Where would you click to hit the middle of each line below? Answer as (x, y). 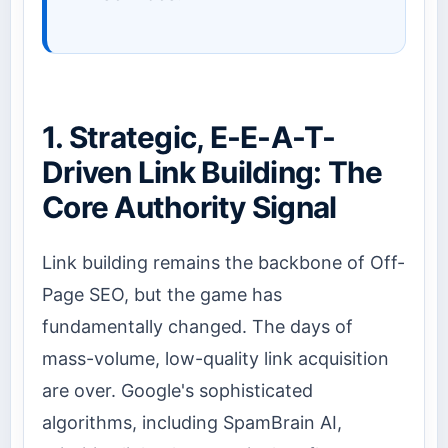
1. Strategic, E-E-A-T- (189, 136)
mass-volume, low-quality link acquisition (215, 358)
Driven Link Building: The (212, 171)
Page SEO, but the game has (162, 294)
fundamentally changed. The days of (197, 326)
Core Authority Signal (189, 206)
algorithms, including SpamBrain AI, (192, 422)
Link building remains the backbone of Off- (223, 262)
